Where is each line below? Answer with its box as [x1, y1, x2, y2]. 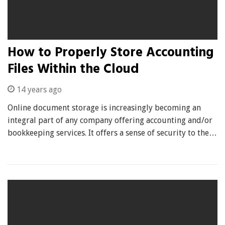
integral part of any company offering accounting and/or [8, 115, 212, 125]
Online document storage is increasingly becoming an [8, 102, 201, 113]
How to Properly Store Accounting [8, 42, 213, 63]
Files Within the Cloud [8, 59, 139, 80]
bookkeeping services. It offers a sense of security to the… [8, 128, 217, 138]
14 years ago [15, 84, 62, 94]
